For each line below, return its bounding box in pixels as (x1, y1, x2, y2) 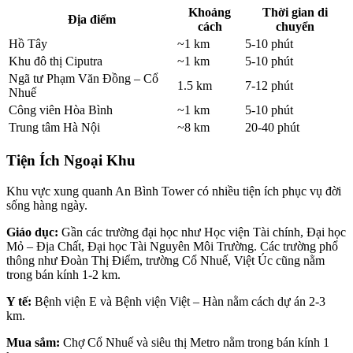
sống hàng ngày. (6, 198, 87, 212)
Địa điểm (67, 13, 116, 27)
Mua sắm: (6, 335, 60, 349)
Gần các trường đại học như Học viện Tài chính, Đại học (58, 225, 346, 239)
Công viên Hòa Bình (9, 103, 113, 117)
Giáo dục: (6, 225, 58, 239)
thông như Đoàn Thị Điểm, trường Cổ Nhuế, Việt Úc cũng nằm (6, 253, 325, 267)
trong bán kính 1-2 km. (6, 267, 121, 281)
